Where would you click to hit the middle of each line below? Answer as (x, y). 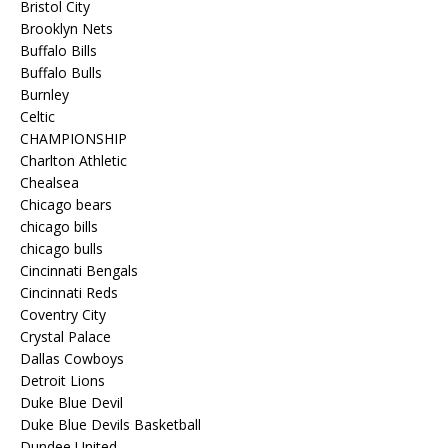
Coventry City (63, 314)
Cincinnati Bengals (79, 270)
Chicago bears (66, 204)
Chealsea (49, 182)
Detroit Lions (62, 380)
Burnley (44, 94)
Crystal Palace (65, 336)
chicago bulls (61, 248)
